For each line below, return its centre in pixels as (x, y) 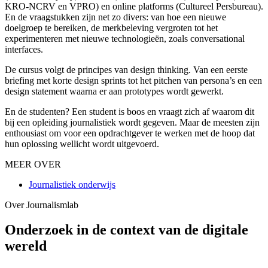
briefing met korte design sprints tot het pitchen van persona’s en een (133, 80)
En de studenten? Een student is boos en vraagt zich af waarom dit (130, 111)
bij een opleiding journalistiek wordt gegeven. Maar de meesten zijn (132, 122)
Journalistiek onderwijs (72, 184)
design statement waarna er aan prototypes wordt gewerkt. (114, 91)
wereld (26, 246)
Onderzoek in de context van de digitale (127, 230)
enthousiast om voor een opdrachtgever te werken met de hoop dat (130, 133)
